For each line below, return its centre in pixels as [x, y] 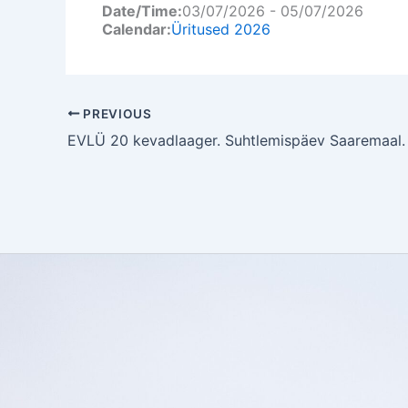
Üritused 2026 [221, 29]
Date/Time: [142, 11]
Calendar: [137, 29]
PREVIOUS [116, 113]
